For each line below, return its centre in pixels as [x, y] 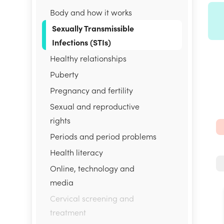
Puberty [64, 74]
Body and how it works [91, 12]
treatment [68, 212]
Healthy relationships [88, 58]
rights [60, 120]
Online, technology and [92, 168]
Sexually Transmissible [93, 28]
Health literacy [76, 152]
